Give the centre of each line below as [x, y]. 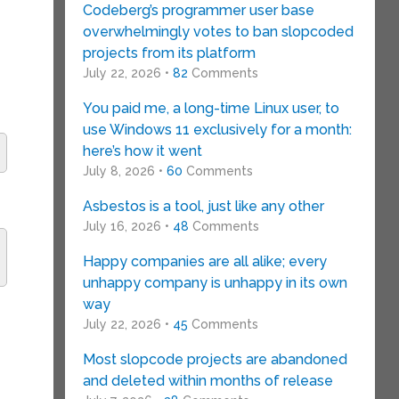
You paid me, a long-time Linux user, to [211, 108]
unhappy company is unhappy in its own [215, 283]
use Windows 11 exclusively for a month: [217, 130]
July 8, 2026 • [124, 171]
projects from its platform [169, 53]
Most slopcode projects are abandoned [215, 359]
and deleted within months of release [208, 381]
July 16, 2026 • [127, 226]
